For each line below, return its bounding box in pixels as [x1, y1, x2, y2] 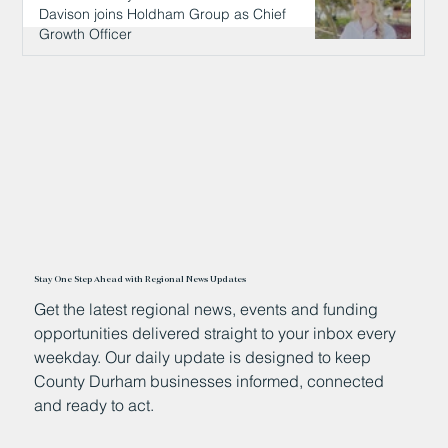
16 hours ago [39, 61, 112, 77]
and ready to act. [34, 394, 155, 415]
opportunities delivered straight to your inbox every [34, 322, 397, 343]
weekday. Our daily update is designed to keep [34, 346, 372, 367]
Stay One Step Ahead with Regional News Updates [34, 273, 247, 285]
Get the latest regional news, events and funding [34, 298, 379, 319]
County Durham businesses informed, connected [34, 370, 385, 391]
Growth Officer [39, 25, 133, 44]
